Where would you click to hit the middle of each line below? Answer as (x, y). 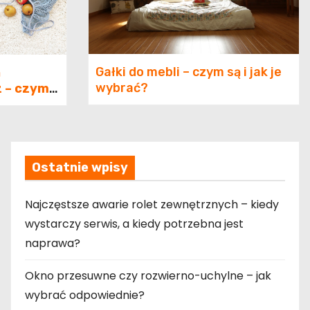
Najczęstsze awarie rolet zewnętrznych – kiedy (152, 205)
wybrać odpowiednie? (85, 295)
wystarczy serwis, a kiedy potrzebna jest (134, 224)
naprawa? (53, 244)
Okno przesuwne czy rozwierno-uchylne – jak (148, 276)
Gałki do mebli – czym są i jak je (189, 72)
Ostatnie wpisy (80, 168)
